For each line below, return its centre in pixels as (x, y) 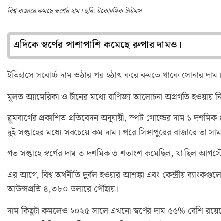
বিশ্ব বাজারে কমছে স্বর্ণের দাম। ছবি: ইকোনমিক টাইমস (74, 12)
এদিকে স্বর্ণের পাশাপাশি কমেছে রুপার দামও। (97, 45)
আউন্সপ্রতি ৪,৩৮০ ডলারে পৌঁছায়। (63, 190)
